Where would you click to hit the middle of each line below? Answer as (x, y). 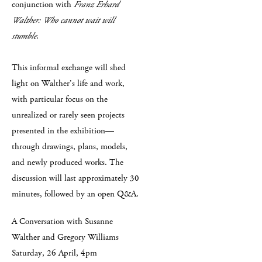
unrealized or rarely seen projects (68, 115)
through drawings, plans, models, (70, 146)
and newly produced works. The (68, 162)
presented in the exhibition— (63, 131)
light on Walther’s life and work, (68, 83)
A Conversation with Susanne (62, 221)
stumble (24, 36)
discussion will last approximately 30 (75, 178)
